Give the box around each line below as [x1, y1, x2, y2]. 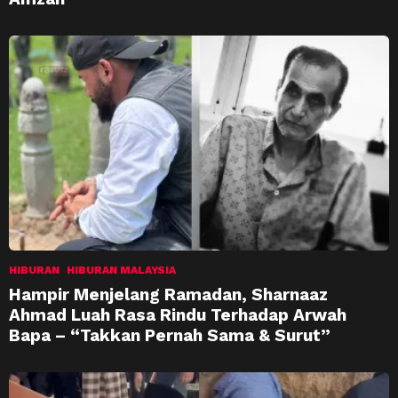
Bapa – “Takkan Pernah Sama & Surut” [9, 324, 330, 346]
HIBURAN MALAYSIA [67, 263, 176, 276]
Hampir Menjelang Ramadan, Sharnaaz [9, 283, 328, 305]
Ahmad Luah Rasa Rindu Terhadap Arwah [9, 304, 346, 325]
